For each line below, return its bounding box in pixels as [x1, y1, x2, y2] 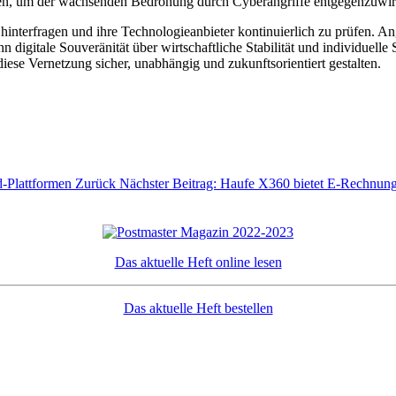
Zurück [75, 175, 116, 191]
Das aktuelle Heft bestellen [123, 300, 273, 316]
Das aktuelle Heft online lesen [114, 254, 282, 270]
